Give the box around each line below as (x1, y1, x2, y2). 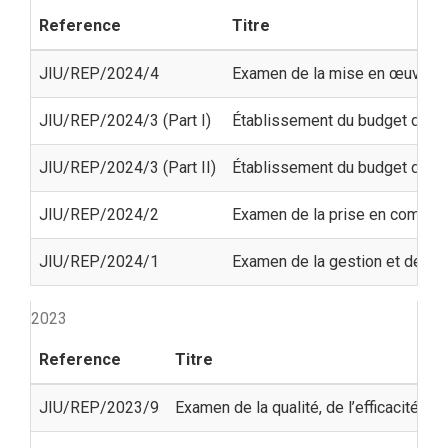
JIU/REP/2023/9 (39, 397, 159, 417)
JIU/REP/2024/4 (39, 63, 159, 83)
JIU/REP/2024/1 (39, 251, 159, 271)
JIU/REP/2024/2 (39, 204, 159, 224)
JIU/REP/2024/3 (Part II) (39, 157, 216, 177)
